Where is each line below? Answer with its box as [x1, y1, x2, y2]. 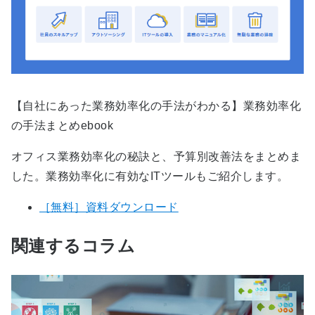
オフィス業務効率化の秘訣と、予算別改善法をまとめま [11, 150, 301, 163]
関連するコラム [11, 236, 136, 256]
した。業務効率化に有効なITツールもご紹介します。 [11, 170, 288, 183]
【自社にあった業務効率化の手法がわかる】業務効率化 [11, 100, 301, 112]
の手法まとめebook [11, 120, 114, 132]
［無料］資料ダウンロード [39, 201, 179, 214]
